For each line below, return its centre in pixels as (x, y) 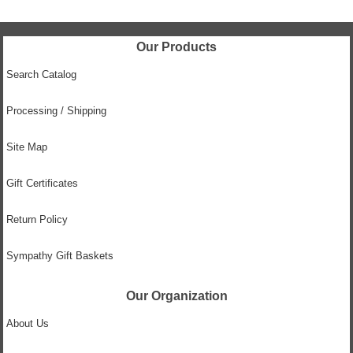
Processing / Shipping (56, 111)
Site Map (27, 147)
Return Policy (37, 220)
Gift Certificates (42, 184)
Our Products (176, 46)
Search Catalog (41, 75)
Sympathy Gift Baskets (60, 256)
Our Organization (176, 296)
